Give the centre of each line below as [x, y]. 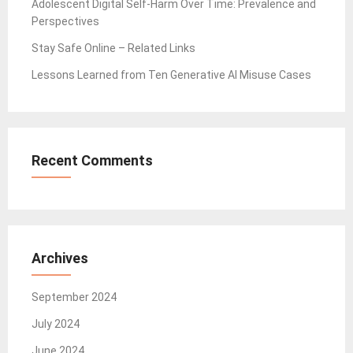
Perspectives [65, 21]
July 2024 [56, 323]
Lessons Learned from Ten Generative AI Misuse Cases [171, 74]
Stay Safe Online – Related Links [113, 48]
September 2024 [74, 297]
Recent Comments [92, 160]
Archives [60, 258]
